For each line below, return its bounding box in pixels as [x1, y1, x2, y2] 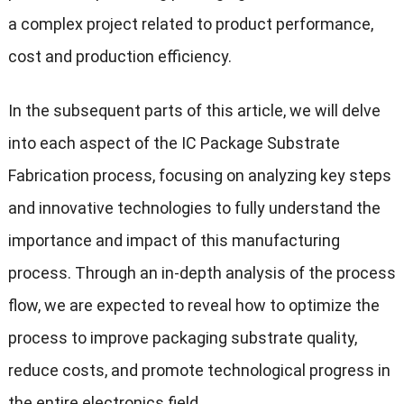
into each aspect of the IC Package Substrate [7, 133, 340, 153]
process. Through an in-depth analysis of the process [7, 263, 396, 283]
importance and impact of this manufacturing [7, 231, 340, 251]
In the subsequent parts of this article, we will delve [7, 101, 381, 121]
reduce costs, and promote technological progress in [7, 361, 390, 381]
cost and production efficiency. [7, 47, 232, 67]
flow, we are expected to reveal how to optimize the [7, 296, 380, 316]
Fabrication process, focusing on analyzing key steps [7, 166, 391, 186]
